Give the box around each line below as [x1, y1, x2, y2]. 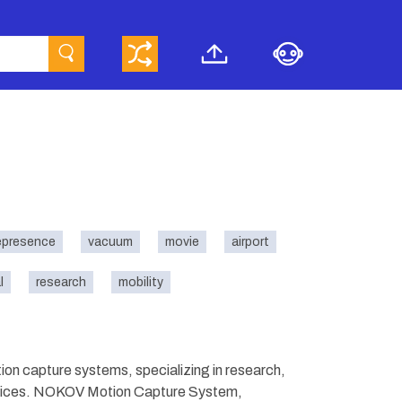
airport [232, 235, 269, 249]
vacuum [88, 235, 133, 249]
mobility [118, 275, 163, 289]
